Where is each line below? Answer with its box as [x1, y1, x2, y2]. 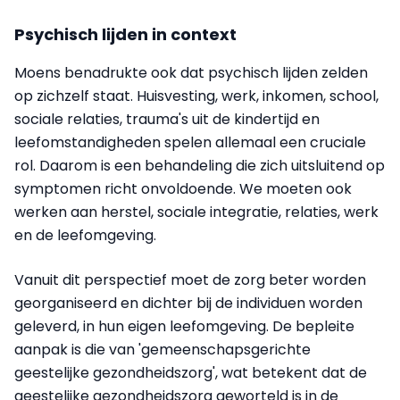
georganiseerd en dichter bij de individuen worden [14, 293, 362, 313]
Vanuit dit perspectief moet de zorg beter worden [14, 270, 366, 290]
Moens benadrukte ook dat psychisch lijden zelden [14, 62, 368, 83]
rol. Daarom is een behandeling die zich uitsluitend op [14, 155, 385, 176]
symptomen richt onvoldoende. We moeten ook [14, 179, 352, 199]
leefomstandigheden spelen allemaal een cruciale [14, 132, 366, 153]
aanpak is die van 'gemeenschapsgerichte [14, 339, 311, 360]
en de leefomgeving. [14, 225, 156, 246]
